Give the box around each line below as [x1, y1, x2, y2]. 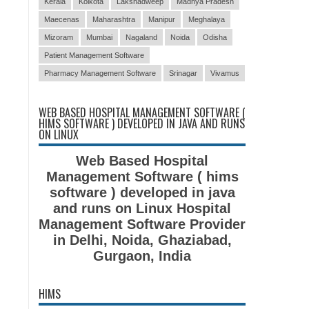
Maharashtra [92, 15, 135, 23]
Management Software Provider [39, 217, 246, 232]
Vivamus [210, 69, 239, 77]
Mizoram [44, 33, 73, 41]
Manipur [148, 15, 175, 23]
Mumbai [86, 33, 112, 41]
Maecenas [44, 15, 79, 23]
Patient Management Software [44, 51, 144, 59]
